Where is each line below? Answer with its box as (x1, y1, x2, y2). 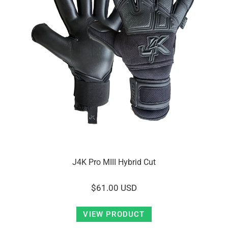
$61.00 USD (91, 183, 137, 193)
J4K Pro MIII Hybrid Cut (72, 157, 156, 167)
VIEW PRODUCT (83, 210, 145, 219)
